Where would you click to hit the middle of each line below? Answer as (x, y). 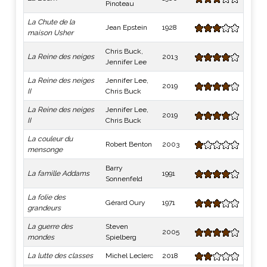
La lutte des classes (60, 256)
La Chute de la (51, 22)
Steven (117, 226)
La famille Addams (58, 173)
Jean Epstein (126, 27)
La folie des (46, 197)
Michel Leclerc (129, 256)
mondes (41, 237)
